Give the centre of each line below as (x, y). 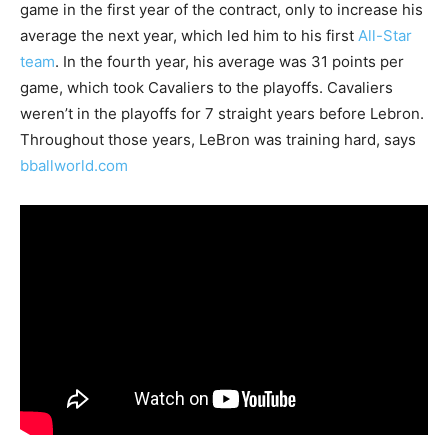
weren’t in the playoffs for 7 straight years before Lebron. (222, 114)
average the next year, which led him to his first (189, 36)
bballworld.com (74, 166)
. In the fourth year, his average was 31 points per (229, 62)
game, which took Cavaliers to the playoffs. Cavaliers (206, 88)
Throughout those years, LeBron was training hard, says (218, 140)
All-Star (385, 36)
